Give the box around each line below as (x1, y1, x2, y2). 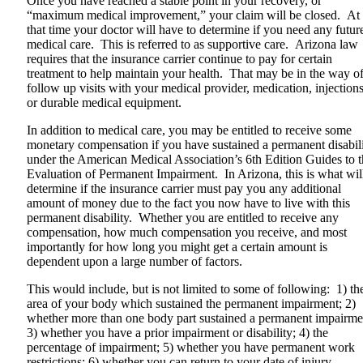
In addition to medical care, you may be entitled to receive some (27, 123, 352, 138)
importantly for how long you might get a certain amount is (27, 240, 327, 254)
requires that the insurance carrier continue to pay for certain (27, 52, 332, 66)
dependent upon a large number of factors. (27, 254, 242, 269)
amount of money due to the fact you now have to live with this (27, 196, 350, 211)
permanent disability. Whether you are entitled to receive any (27, 211, 339, 225)
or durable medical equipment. (27, 96, 181, 110)
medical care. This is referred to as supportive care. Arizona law (27, 37, 358, 52)
